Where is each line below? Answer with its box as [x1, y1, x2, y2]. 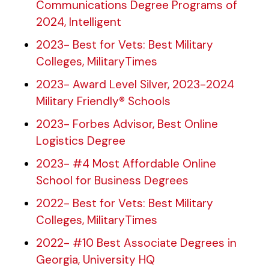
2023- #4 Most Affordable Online [36, 156, 216, 171]
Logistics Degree [36, 133, 125, 148]
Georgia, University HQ [36, 252, 155, 267]
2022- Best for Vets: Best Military [36, 196, 213, 211]
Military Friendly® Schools [36, 94, 171, 109]
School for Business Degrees [36, 173, 189, 188]
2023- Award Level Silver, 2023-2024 [36, 77, 234, 92]
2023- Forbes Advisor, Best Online [36, 116, 218, 131]
